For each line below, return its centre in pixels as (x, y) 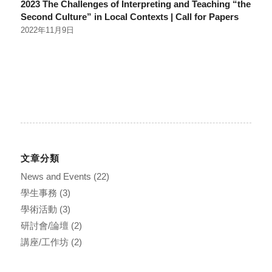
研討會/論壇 (44, 225)
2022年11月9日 (47, 30)
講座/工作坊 (44, 242)
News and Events (56, 176)
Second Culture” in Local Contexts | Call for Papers (129, 16)
